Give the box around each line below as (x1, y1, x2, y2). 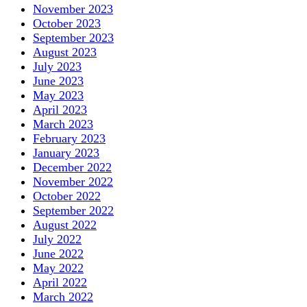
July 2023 (33, 59, 82, 73)
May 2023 (33, 88, 84, 102)
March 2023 (33, 116, 93, 131)
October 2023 (33, 16, 101, 30)
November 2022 (33, 174, 113, 188)
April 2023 (33, 102, 87, 116)
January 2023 (33, 145, 99, 160)
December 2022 (33, 160, 112, 174)
